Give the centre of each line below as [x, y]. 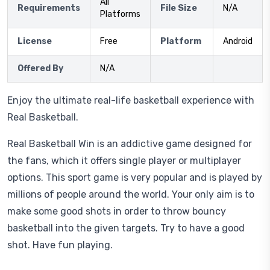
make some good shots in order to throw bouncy [117, 211]
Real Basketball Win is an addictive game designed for [130, 144]
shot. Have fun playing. [60, 245]
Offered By [40, 68]
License [35, 41]
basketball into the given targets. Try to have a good [126, 228]
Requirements [49, 8]
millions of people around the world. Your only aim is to [131, 194]
